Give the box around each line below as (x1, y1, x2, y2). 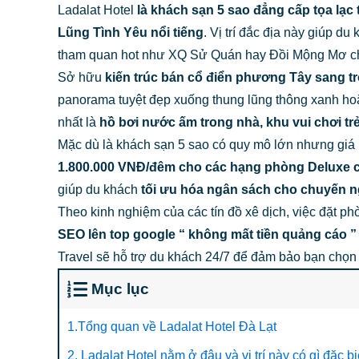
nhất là (58, 115, 99, 129)
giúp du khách (58, 183, 141, 196)
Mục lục (91, 280, 149, 297)
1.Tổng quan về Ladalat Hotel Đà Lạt (67, 320, 276, 333)
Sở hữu (58, 71, 105, 84)
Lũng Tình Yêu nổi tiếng (58, 26, 204, 39)
